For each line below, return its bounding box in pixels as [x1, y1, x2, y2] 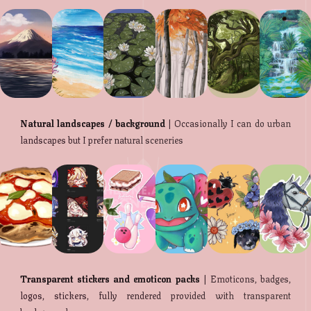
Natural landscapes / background [20, 116, 165, 131]
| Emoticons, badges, [199, 271, 291, 286]
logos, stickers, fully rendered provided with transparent [20, 288, 291, 303]
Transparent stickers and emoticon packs [20, 271, 200, 286]
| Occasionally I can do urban [165, 116, 291, 131]
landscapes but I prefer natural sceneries [20, 133, 184, 147]
